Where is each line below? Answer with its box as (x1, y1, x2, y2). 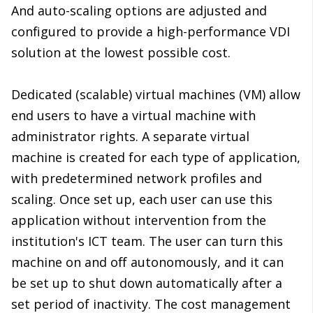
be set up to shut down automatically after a (11, 275, 282, 292)
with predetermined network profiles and (11, 170, 262, 187)
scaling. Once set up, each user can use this (11, 191, 272, 208)
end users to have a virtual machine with (11, 107, 256, 124)
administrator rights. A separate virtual (11, 128, 249, 145)
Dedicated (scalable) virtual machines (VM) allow (11, 86, 300, 103)
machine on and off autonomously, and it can (11, 254, 284, 271)
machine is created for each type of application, (11, 149, 300, 166)
